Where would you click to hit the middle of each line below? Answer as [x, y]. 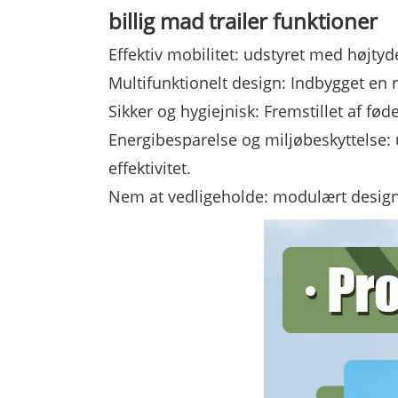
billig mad [156, 21]
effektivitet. [150, 168]
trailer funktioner [293, 21]
